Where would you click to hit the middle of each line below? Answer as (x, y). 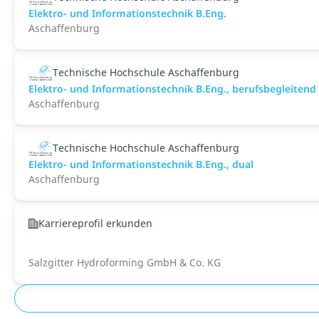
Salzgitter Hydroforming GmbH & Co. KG (125, 262)
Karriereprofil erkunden (95, 223)
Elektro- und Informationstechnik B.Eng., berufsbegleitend (172, 89)
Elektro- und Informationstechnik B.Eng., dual (141, 164)
